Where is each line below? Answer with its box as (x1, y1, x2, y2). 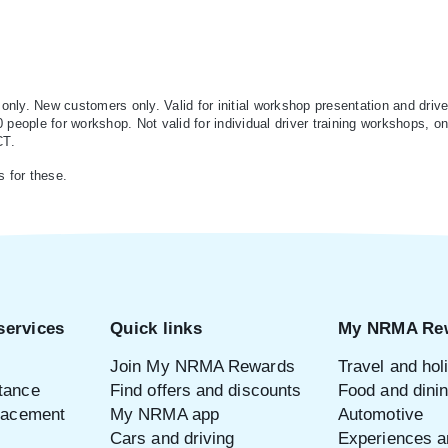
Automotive (338, 404, 423, 424)
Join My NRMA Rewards (110, 356, 295, 376)
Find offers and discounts (110, 380, 302, 400)
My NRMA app (110, 404, 219, 424)
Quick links (110, 318, 202, 338)
